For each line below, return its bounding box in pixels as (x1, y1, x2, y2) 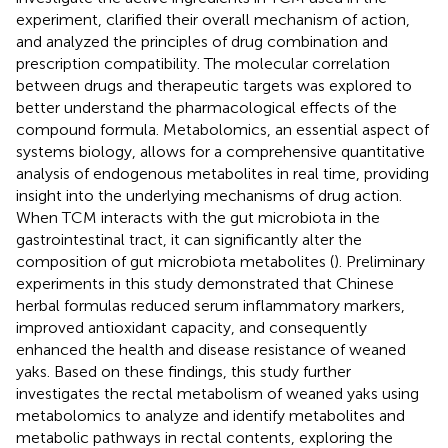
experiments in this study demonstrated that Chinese (16, 273, 394, 293)
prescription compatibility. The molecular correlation (16, 53, 390, 73)
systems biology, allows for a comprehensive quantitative (16, 141, 425, 161)
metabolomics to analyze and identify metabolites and (16, 405, 405, 425)
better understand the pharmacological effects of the (16, 97, 397, 117)
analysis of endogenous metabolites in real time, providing (16, 163, 429, 183)
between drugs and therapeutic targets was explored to (16, 75, 412, 95)
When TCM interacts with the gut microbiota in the (16, 207, 380, 227)
